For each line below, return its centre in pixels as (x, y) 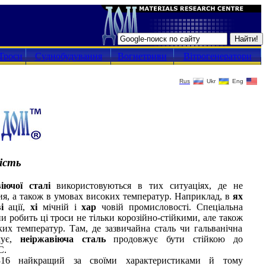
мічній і (62, 207)
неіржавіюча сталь (67, 239)
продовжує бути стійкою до (178, 239)
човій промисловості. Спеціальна (172, 207)
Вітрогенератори (217, 56)
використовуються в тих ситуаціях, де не (150, 185)
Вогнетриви (142, 56)
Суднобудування (68, 56)
